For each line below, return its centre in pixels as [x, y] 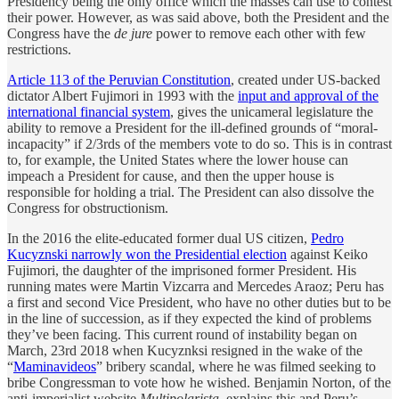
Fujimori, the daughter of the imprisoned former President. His [182, 270]
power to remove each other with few [259, 33]
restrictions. [39, 49]
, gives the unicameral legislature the [272, 111]
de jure [133, 33]
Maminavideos [55, 366]
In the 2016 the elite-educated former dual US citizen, [159, 238]
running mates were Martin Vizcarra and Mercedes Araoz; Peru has [195, 286]
